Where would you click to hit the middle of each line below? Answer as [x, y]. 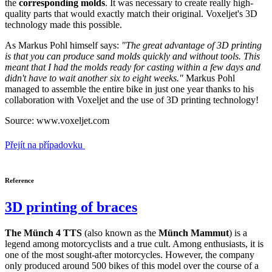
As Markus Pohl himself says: [63, 46]
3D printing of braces [71, 207]
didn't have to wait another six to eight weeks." [94, 78]
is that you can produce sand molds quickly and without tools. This [132, 56]
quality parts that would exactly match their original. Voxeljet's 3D [131, 14]
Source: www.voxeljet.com [57, 121]
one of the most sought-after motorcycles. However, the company [130, 255]
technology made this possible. [63, 25]
